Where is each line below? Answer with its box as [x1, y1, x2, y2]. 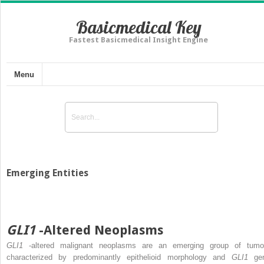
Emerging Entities [6, 167, 88, 179]
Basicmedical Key [75, 16, 202, 38]
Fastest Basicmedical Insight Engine [69, 35, 208, 44]
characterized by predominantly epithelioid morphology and [6, 252, 232, 262]
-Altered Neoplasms [39, 222, 163, 237]
